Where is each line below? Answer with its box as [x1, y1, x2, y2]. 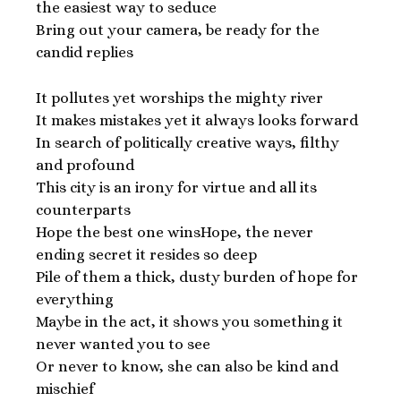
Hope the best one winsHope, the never [36, 223, 313, 241]
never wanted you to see [36, 335, 210, 353]
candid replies [36, 44, 133, 61]
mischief [36, 380, 94, 397]
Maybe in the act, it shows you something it [36, 312, 343, 330]
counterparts [36, 200, 131, 218]
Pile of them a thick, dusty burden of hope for [36, 268, 358, 286]
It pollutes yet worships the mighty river [36, 89, 323, 107]
